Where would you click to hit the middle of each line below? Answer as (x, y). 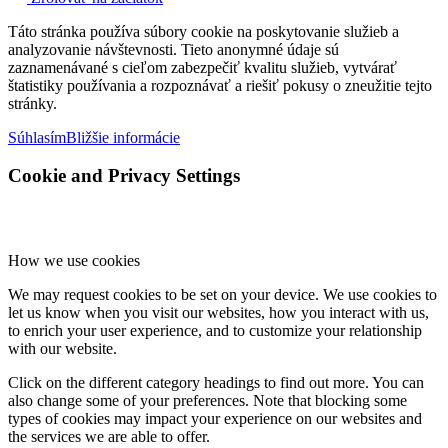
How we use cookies (74, 261)
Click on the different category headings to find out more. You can (216, 383)
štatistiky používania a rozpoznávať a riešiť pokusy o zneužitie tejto (220, 85)
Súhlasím (37, 137)
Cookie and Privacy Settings (124, 176)
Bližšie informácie (123, 137)
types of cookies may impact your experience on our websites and (215, 419)
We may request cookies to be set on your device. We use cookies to (222, 295)
